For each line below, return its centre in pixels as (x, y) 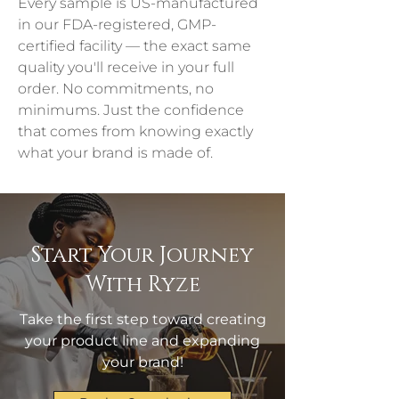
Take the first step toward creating (142, 319)
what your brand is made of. (115, 153)
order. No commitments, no (118, 89)
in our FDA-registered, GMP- (117, 24)
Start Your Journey (142, 256)
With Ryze (142, 285)
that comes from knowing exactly (137, 131)
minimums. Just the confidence (133, 110)
